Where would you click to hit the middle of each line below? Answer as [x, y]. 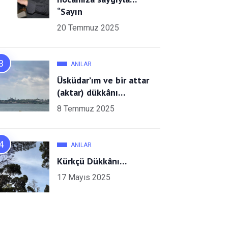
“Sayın [70, 11]
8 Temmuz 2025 [86, 108]
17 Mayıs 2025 [84, 177]
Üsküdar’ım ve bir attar [103, 80]
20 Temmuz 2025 [88, 27]
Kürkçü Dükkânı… [92, 161]
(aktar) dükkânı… [91, 92]
